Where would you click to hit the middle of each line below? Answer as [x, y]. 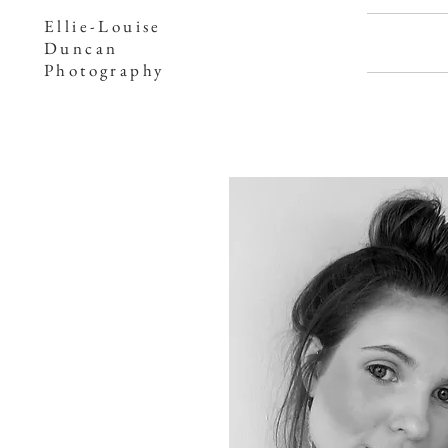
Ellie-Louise [103, 26]
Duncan [81, 48]
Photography [104, 70]
